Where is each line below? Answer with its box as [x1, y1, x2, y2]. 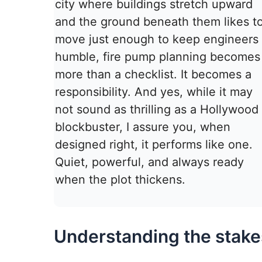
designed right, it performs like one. [55, 137, 253, 152]
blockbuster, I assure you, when [55, 120, 230, 135]
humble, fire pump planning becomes [55, 50, 260, 64]
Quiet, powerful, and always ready [55, 155, 244, 170]
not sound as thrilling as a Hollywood [55, 102, 258, 117]
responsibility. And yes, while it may [55, 85, 253, 99]
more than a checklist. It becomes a [55, 67, 251, 82]
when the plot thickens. [55, 173, 185, 187]
